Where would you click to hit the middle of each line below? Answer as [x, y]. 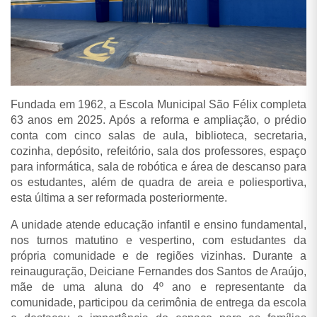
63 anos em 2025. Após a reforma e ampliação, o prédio [158, 120]
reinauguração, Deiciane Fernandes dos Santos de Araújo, [158, 271]
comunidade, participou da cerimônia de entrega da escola [158, 302]
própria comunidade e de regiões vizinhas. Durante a [158, 255]
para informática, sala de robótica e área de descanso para [158, 166]
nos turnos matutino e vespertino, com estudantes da [158, 240]
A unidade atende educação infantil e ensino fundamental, [158, 224]
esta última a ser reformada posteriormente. [119, 197]
